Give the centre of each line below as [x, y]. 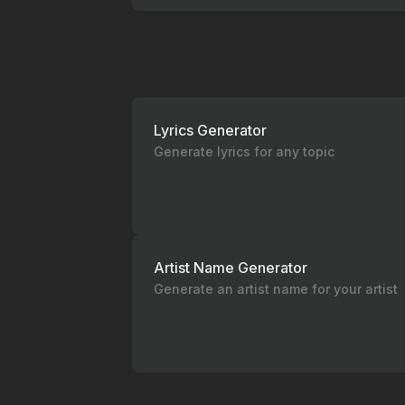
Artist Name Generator [231, 268]
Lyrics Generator [210, 130]
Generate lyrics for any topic [244, 151]
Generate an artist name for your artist [276, 289]
